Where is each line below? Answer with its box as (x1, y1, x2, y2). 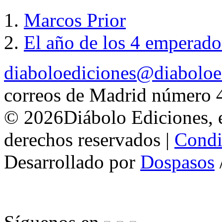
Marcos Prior (24, 9, 126, 31)
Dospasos (140, 151, 215, 173)
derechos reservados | (4, 129, 174, 151)
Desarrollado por (4, 151, 140, 173)
